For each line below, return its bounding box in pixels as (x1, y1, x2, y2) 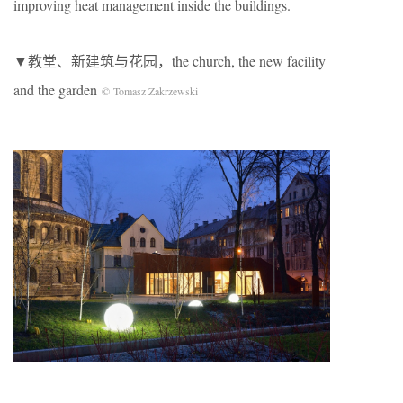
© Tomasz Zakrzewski (102, 83, 198, 98)
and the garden (13, 79, 102, 99)
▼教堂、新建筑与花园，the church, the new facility (13, 50, 326, 70)
